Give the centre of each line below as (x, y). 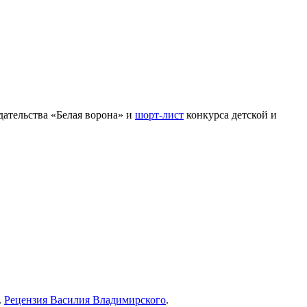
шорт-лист (159, 114)
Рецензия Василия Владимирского (85, 299)
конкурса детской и (230, 114)
